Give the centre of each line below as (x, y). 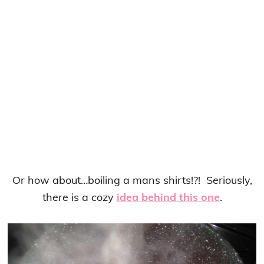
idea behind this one (168, 197)
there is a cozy (78, 197)
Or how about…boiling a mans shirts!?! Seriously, (132, 180)
